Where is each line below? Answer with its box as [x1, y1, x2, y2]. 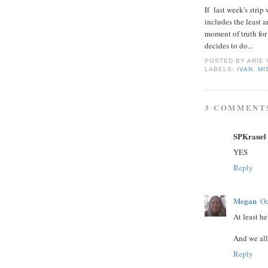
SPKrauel [233, 130, 266, 142]
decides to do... [205, 39, 253, 51]
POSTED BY [205, 57, 248, 65]
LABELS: [205, 66, 237, 73]
